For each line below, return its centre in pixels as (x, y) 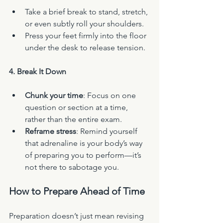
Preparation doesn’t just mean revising (77, 216)
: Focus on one (111, 96)
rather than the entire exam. (73, 119)
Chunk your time (54, 96)
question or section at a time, (77, 108)
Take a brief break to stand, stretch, (87, 12)
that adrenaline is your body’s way (85, 143)
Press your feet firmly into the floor (87, 36)
